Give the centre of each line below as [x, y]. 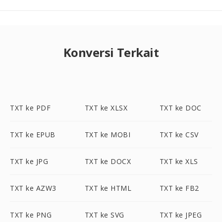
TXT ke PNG [31, 215]
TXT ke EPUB [33, 135]
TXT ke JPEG [181, 215]
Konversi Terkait [111, 52]
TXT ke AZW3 [33, 188]
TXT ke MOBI [108, 135]
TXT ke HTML [108, 188]
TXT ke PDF [30, 108]
